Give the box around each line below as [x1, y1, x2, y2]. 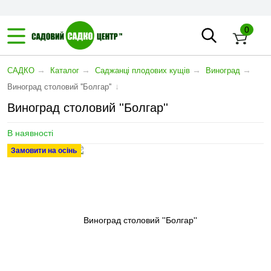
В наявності [7, 128, 53, 138]
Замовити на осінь [11, 146, 77, 155]
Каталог [50, 66, 79, 75]
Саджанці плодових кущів [95, 66, 190, 75]
